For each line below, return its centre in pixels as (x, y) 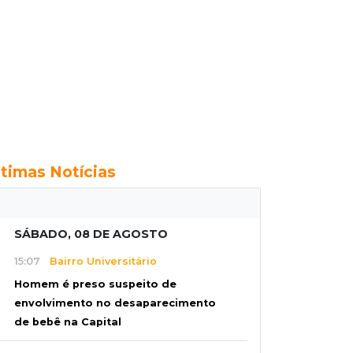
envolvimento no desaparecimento (115, 303)
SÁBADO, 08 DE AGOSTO (91, 234)
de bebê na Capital (68, 322)
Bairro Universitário (98, 261)
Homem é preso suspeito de (95, 284)
